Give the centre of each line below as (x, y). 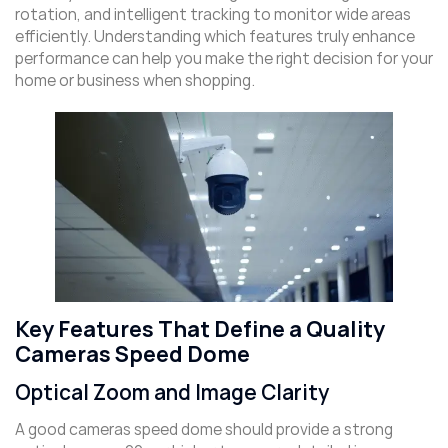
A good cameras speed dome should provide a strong (204, 430)
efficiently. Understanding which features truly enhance (215, 36)
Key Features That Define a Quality (200, 330)
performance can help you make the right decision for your (224, 58)
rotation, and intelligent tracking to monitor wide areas (213, 14)
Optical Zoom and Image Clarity (172, 393)
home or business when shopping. (135, 80)
